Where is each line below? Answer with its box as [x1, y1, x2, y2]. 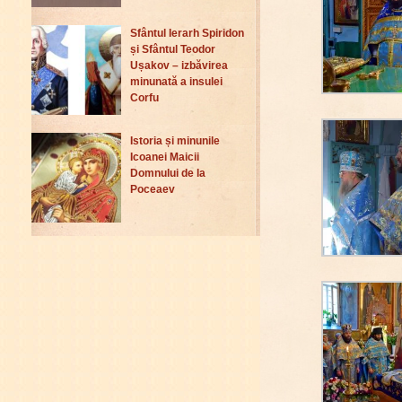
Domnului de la [130, 167, 205, 180]
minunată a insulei [130, 75, 223, 89]
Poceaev [130, 183, 175, 197]
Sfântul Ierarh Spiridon [130, 27, 244, 40]
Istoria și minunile [130, 135, 220, 148]
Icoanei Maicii [130, 151, 199, 164]
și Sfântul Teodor [130, 43, 215, 57]
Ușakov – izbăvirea [130, 59, 228, 73]
